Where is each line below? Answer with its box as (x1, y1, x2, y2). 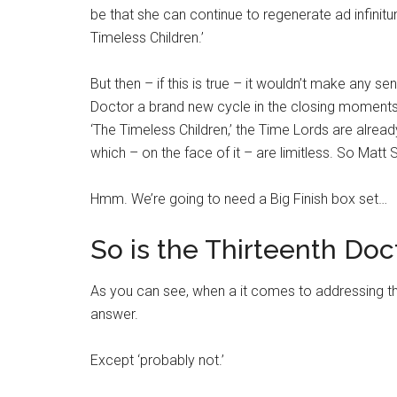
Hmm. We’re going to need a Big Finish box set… (90, 190, 387, 207)
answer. (90, 305, 138, 323)
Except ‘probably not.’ (90, 351, 224, 369)
